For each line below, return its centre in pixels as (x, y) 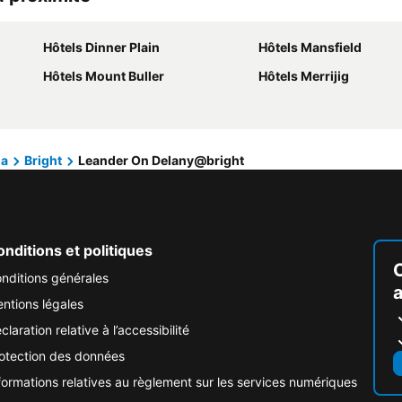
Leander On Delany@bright (161, 160)
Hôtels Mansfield (310, 47)
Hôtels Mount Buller (104, 76)
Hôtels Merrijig (304, 76)
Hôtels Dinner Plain (101, 47)
